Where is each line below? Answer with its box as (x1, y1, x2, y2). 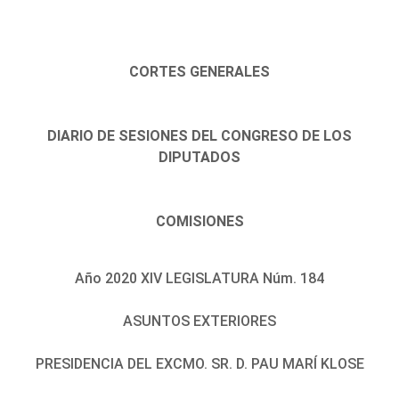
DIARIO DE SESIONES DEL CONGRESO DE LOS (47, 126, 352, 144)
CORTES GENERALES (129, 62, 270, 80)
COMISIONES (155, 212, 244, 230)
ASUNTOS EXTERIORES (123, 312, 276, 330)
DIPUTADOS (159, 148, 240, 166)
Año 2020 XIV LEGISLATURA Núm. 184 (75, 269, 324, 287)
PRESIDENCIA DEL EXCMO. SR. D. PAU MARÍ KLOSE (35, 354, 364, 372)
